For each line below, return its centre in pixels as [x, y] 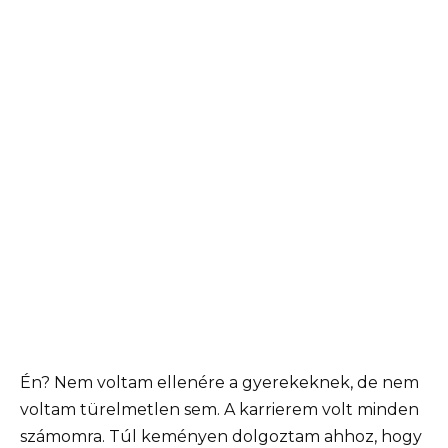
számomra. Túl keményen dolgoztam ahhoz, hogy [221, 436]
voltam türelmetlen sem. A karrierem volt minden [219, 409]
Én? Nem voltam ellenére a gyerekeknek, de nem [219, 382]
